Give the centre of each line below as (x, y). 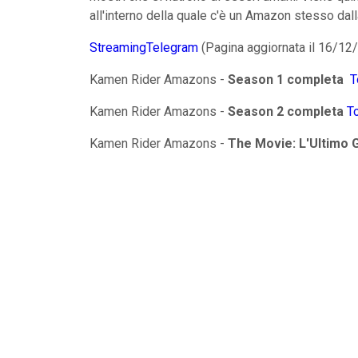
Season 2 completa (286, 111)
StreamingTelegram (144, 47)
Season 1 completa (286, 79)
